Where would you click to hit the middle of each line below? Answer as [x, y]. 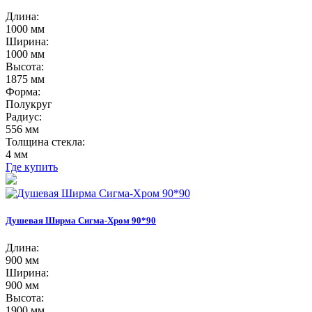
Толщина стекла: [45, 141]
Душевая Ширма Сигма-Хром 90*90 [81, 220]
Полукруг [29, 104]
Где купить [32, 166]
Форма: [23, 91]
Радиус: [24, 116]
